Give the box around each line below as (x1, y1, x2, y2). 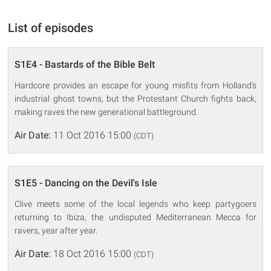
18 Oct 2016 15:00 (51, 248, 134, 260)
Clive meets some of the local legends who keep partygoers (15, 199, 256, 209)
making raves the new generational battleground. (15, 107, 198, 117)
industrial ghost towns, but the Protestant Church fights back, (15, 94, 256, 104)
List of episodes (8, 21, 94, 36)
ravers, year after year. (15, 226, 98, 236)
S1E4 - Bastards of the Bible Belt (15, 59, 155, 71)
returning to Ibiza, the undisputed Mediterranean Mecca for (15, 212, 256, 223)
